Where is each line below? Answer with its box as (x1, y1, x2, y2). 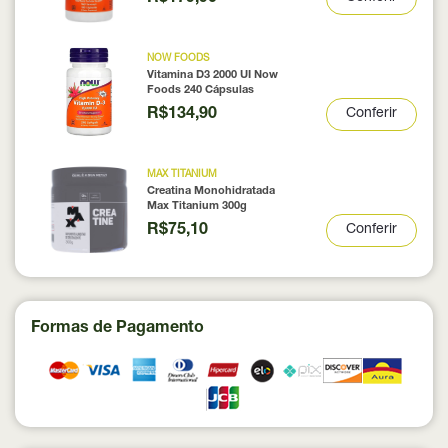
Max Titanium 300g (146, 201, 247, 213)
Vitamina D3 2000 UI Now (146, 70, 278, 82)
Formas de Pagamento (31, 321, 204, 338)
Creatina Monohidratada (146, 186, 275, 198)
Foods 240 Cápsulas (146, 85, 254, 97)
